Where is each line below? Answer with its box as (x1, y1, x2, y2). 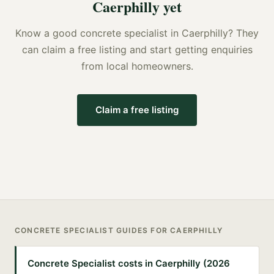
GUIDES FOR (113, 225, 171, 235)
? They (228, 26, 259, 39)
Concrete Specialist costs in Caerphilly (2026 (28, 257, 230, 269)
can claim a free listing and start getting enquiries (21, 43, 253, 56)
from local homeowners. (81, 59, 193, 72)
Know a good (15, 26, 80, 39)
